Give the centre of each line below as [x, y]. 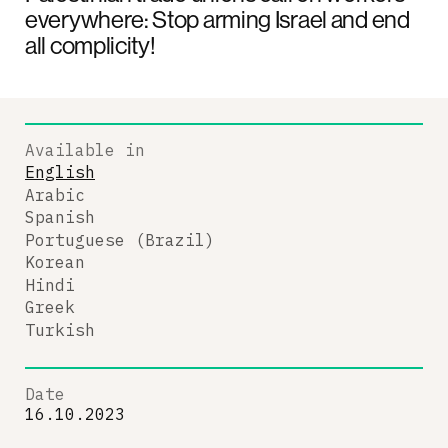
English [60, 172]
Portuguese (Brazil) [120, 239]
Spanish [60, 217]
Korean [55, 262]
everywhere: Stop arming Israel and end [217, 18]
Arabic [55, 194]
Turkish [60, 329]
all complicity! [90, 44]
